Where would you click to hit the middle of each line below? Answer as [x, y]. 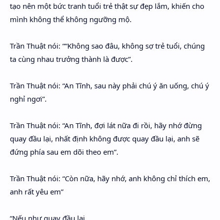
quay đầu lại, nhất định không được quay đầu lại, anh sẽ [105, 138]
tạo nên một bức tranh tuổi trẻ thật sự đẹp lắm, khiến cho [107, 6]
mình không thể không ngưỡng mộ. [71, 19]
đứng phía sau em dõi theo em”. [64, 152]
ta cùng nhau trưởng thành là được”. [71, 59]
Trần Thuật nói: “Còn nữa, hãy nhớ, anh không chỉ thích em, [110, 178]
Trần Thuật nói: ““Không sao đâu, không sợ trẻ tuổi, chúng [107, 46]
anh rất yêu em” [37, 192]
